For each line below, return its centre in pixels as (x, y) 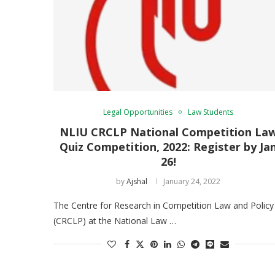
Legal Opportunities (138, 112)
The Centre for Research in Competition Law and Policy (164, 205)
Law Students (211, 112)
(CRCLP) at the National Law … (115, 220)
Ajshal (137, 181)
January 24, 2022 (192, 181)
